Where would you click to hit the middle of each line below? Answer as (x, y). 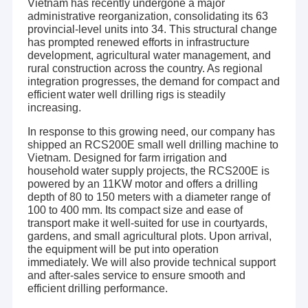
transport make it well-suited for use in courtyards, (147, 223)
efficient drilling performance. (97, 289)
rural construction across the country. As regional (145, 69)
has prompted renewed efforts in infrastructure (138, 43)
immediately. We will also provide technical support (151, 263)
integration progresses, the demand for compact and (153, 82)
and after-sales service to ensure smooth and (136, 276)
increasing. (54, 108)
